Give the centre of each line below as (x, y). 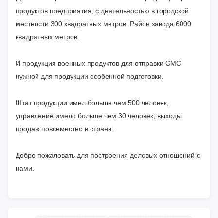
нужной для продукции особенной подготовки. (90, 77)
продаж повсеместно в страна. (65, 129)
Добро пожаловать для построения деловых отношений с (108, 155)
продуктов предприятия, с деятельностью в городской (102, 11)
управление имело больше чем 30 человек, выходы (99, 116)
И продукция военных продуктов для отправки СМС (98, 64)
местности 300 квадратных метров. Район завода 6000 (103, 24)
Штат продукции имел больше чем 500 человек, (92, 103)
